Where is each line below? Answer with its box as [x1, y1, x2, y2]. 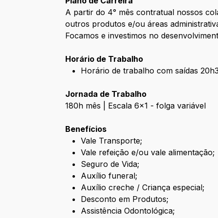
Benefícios [65, 124, 107, 134]
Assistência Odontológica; [81, 206, 175, 216]
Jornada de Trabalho [65, 89, 147, 99]
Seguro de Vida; [81, 159, 140, 169]
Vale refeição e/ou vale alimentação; [81, 147, 215, 158]
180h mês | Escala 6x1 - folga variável [65, 101, 206, 111]
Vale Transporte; [81, 136, 143, 146]
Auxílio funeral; [81, 171, 138, 181]
